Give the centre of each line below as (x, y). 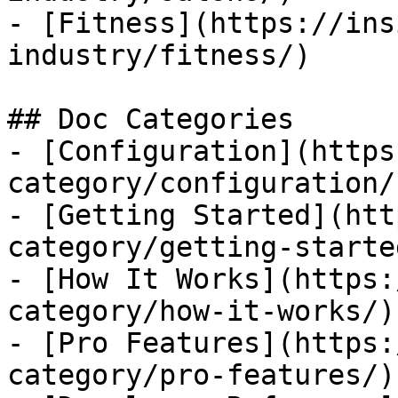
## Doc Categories (151, 119)
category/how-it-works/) (201, 311)
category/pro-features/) (201, 375)
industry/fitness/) (159, 55)
